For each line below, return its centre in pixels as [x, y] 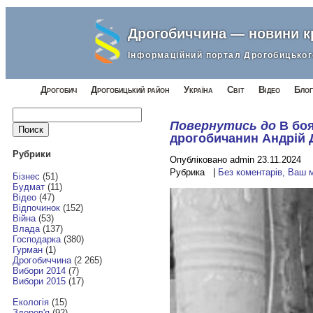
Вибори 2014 [39, 271]
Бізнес [26, 177]
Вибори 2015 [39, 282]
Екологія [30, 303]
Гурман [27, 250]
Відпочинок [36, 208]
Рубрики [31, 154]
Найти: [26, 112]
